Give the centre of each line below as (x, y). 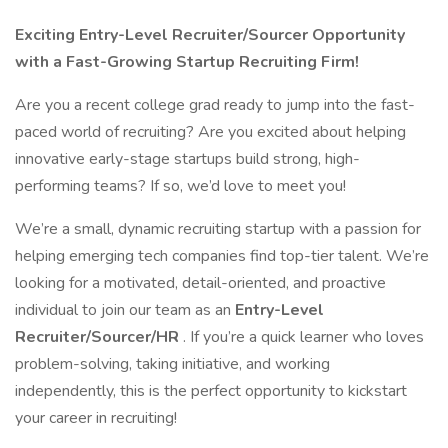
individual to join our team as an (125, 310)
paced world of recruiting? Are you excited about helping (210, 132)
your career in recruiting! (96, 418)
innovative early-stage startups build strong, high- (187, 159)
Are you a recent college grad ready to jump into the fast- (215, 105)
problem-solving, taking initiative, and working (172, 364)
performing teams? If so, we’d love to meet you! (180, 186)
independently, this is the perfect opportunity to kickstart (211, 391)
